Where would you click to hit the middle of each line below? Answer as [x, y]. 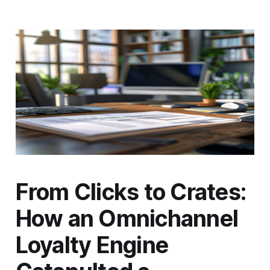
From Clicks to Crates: [131, 192]
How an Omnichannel [127, 218]
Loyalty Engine [92, 245]
